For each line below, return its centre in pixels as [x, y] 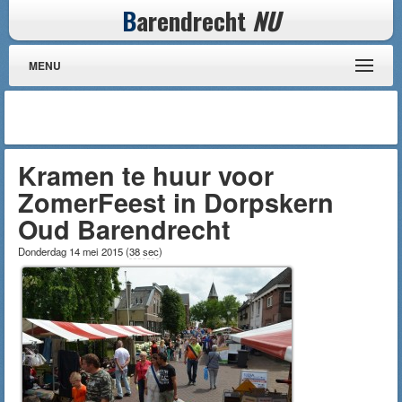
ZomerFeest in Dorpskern [176, 202]
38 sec [144, 251]
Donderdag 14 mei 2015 [72, 251]
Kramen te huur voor [146, 175]
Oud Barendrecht [124, 229]
